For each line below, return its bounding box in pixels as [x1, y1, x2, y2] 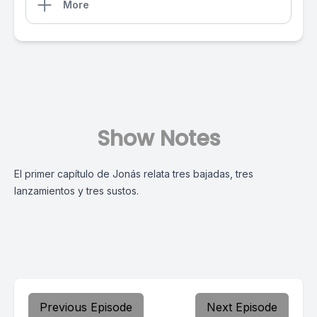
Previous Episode [40, 300, 132, 314]
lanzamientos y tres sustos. [14, 185, 139, 197]
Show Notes [97, 124, 220, 154]
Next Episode [207, 300, 277, 314]
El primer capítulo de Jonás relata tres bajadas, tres [14, 168, 253, 180]
